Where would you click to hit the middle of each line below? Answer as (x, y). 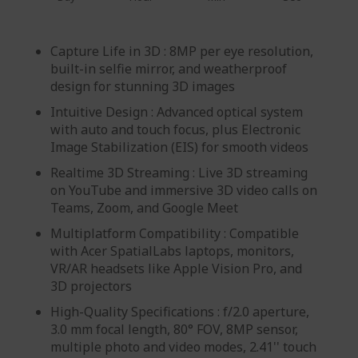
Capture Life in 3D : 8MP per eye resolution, (182, 52)
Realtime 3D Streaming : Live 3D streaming (179, 173)
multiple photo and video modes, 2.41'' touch (183, 347)
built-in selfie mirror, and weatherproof (169, 69)
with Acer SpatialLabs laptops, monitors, (172, 251)
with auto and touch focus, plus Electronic (175, 130)
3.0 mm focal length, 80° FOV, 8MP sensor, (174, 330)
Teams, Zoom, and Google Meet (144, 208)
